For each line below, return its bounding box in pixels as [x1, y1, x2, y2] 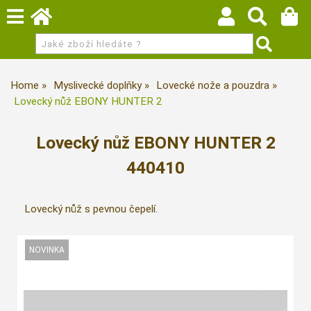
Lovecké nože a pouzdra [156, 79, 269, 92]
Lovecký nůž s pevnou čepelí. [24, 203, 158, 216]
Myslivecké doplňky [53, 79, 142, 92]
